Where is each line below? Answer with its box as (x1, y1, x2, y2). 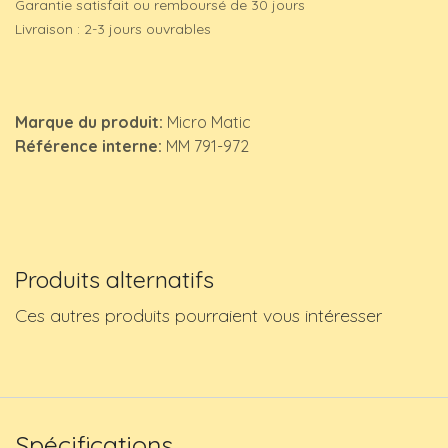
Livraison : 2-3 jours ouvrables (15, 20, 211, 39)
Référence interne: (15, 136, 166, 157)
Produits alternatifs (15, 265, 214, 295)
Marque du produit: (15, 112, 167, 133)
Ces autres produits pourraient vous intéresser (15, 304, 382, 328)
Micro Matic (167, 112, 251, 133)
